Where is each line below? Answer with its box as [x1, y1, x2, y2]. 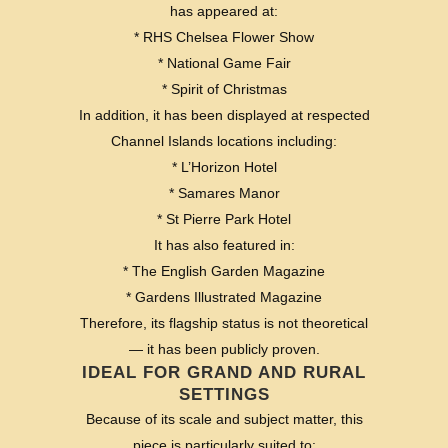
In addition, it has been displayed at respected [78, 106, 370, 123]
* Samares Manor [168, 184, 280, 201]
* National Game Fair [157, 54, 291, 71]
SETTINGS [178, 384, 270, 404]
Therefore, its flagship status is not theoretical [80, 314, 368, 331]
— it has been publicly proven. [128, 340, 320, 357]
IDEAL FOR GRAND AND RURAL [82, 362, 366, 382]
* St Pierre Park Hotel [157, 210, 291, 227]
